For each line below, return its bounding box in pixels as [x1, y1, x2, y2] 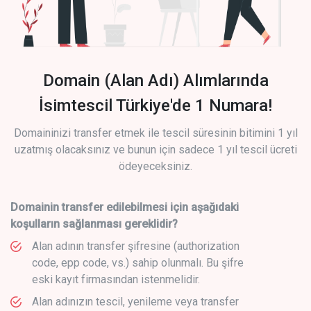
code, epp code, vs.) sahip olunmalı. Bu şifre [32, 255, 244, 269]
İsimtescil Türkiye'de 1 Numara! [39, 95, 272, 115]
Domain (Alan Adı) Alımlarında [42, 70, 269, 90]
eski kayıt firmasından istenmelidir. [32, 272, 200, 286]
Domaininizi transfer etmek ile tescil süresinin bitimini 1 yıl [13, 126, 298, 140]
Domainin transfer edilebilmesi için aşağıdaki [10, 200, 239, 214]
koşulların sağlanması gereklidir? [10, 217, 178, 230]
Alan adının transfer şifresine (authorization [32, 239, 239, 253]
